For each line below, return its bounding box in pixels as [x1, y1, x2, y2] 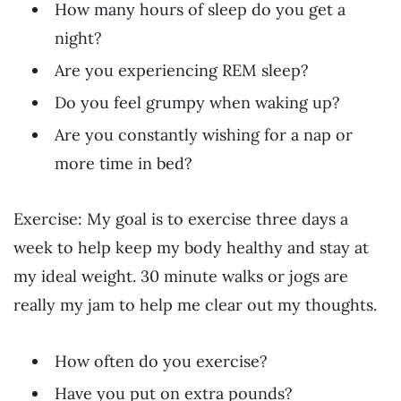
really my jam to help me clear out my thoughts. [13, 294, 377, 316]
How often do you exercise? [55, 350, 268, 371]
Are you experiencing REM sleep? [55, 59, 309, 81]
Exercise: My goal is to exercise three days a [13, 209, 348, 230]
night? [55, 27, 102, 48]
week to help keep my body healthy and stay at [13, 237, 369, 259]
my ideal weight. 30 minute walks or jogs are [13, 266, 348, 287]
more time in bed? [55, 152, 192, 174]
